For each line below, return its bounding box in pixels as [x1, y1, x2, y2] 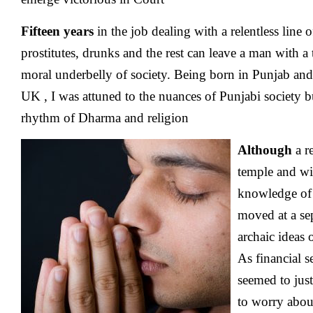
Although [238, 143, 292, 157]
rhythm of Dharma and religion [21, 110, 189, 125]
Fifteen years [21, 24, 94, 38]
